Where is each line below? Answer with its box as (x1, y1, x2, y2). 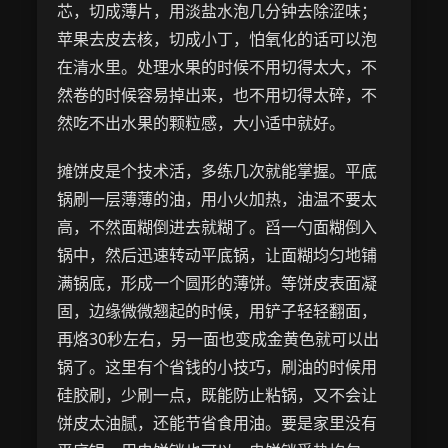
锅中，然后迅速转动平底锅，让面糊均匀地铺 (57, 244, 378, 266)
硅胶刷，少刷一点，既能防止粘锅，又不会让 (57, 384, 378, 406)
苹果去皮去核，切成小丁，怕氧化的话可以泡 (57, 28, 378, 50)
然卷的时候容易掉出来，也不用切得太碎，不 (57, 84, 378, 106)
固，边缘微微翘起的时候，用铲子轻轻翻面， (57, 300, 378, 322)
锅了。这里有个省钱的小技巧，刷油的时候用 (57, 356, 378, 378)
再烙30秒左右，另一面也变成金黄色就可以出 (57, 328, 380, 350)
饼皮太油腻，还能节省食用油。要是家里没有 (57, 412, 378, 434)
